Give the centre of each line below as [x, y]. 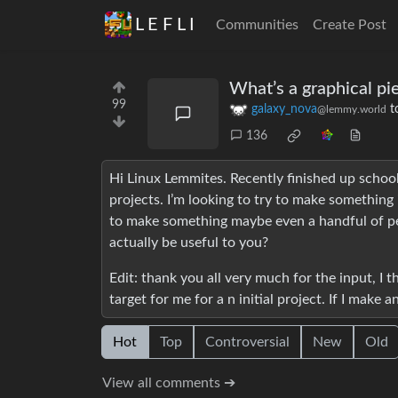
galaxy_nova [284, 110]
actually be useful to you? [189, 243]
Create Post [350, 25]
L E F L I [165, 25]
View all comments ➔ [169, 383]
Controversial [247, 342]
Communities [257, 25]
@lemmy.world [352, 110]
